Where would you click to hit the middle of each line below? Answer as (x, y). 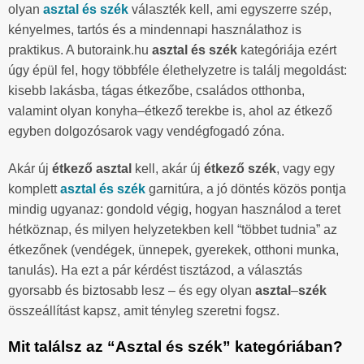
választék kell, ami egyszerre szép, (230, 9)
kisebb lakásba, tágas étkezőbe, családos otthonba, (156, 90)
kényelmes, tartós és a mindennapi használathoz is (155, 29)
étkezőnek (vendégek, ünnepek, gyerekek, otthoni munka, (173, 249)
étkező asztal (92, 168)
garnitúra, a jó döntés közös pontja (246, 188)
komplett (34, 188)
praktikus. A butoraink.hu (80, 50)
